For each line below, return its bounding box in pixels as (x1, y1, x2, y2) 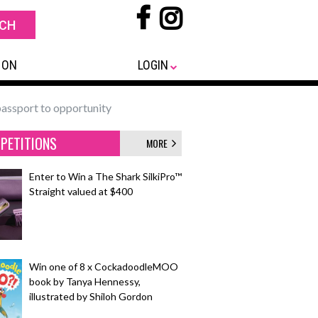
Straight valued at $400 (29, 185, 133, 197)
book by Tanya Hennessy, (29, 275, 141, 287)
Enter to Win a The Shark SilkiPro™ (29, 170, 182, 182)
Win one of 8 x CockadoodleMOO (29, 261, 178, 273)
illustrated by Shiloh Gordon (29, 290, 153, 302)
